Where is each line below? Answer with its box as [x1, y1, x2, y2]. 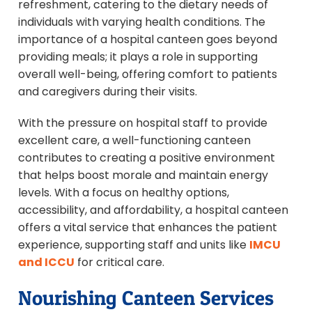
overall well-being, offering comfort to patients [18, 65, 277, 82]
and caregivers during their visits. [18, 83, 197, 100]
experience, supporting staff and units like [18, 236, 249, 253]
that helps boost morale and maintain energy [18, 166, 268, 183]
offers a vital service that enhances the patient [18, 219, 277, 235]
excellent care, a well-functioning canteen [18, 132, 251, 148]
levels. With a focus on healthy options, [18, 184, 229, 201]
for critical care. [75, 253, 164, 270]
